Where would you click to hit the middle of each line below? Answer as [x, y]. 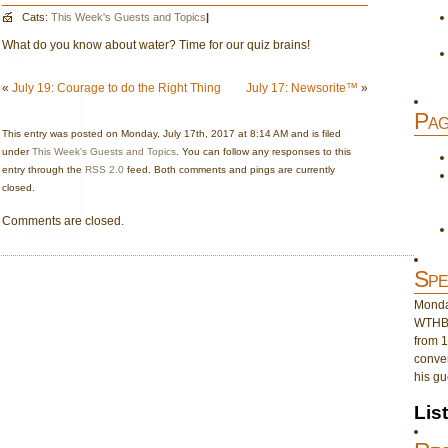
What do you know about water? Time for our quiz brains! [156, 45]
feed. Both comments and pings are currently [229, 169]
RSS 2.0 [104, 169]
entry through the [43, 169]
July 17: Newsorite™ [301, 88]
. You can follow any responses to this [263, 151]
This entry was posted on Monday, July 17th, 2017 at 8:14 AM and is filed [171, 133]
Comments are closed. [63, 221]
